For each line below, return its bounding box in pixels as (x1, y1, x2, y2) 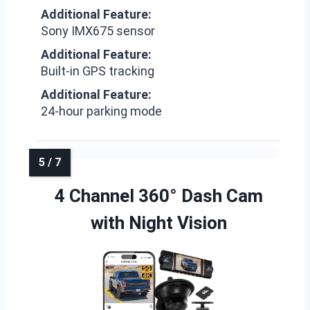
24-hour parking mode (41, 104, 162, 118)
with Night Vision (90, 212, 227, 233)
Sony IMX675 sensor (41, 24, 155, 38)
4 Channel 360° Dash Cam (54, 185, 263, 206)
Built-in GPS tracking (41, 64, 154, 78)
